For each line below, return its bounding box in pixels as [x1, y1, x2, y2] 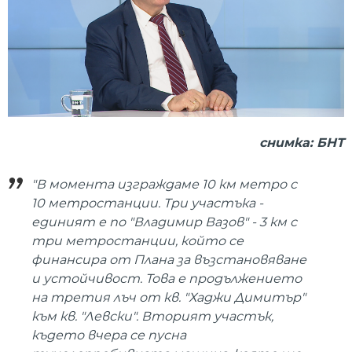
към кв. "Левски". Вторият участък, [31, 308, 273, 324]
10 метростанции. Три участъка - [31, 195, 263, 211]
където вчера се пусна [31, 327, 186, 343]
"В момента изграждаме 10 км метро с [31, 176, 297, 192]
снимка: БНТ [259, 135, 344, 151]
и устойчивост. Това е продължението [31, 270, 302, 286]
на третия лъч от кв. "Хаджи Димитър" [31, 289, 306, 305]
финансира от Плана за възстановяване [31, 251, 306, 267]
